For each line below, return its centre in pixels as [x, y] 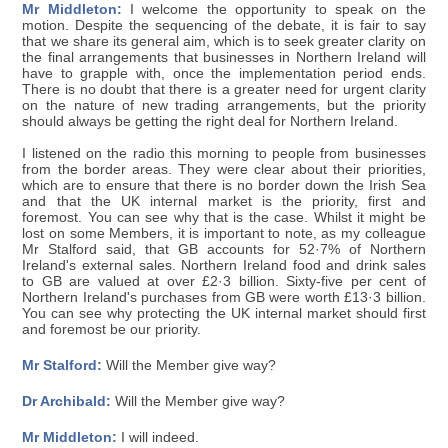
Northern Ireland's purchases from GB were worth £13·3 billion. [224, 297]
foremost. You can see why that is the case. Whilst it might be [224, 217]
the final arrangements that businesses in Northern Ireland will [224, 57]
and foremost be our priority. [112, 329]
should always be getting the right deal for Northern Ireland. [210, 121]
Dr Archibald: [67, 401]
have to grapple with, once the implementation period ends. [224, 73]
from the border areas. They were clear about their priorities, [224, 169]
